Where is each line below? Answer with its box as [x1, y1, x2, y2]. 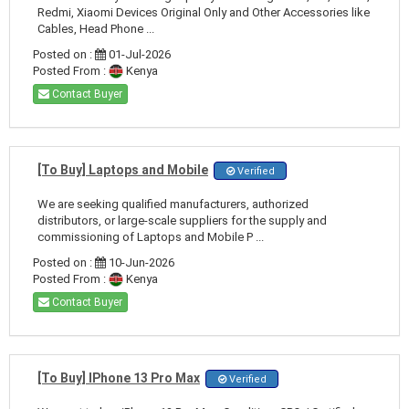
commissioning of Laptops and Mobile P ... [37, 229, 264, 244]
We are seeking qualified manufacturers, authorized [37, 196, 309, 211]
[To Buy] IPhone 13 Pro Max [37, 370, 200, 385]
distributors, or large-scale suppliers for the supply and [37, 213, 327, 227]
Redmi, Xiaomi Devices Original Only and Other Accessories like [37, 5, 370, 19]
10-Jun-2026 [106, 255, 174, 269]
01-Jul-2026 [106, 47, 171, 61]
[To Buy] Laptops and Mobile [37, 162, 208, 177]
